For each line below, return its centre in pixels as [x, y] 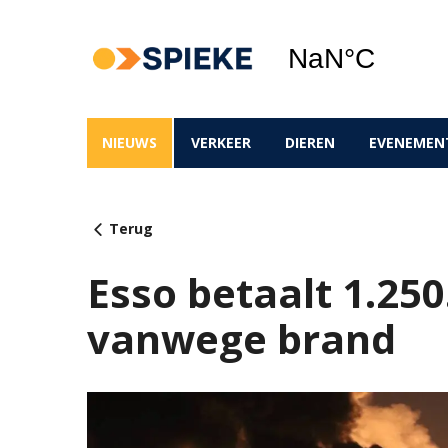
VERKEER [221, 142]
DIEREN [310, 142]
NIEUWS [129, 142]
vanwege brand [241, 338]
